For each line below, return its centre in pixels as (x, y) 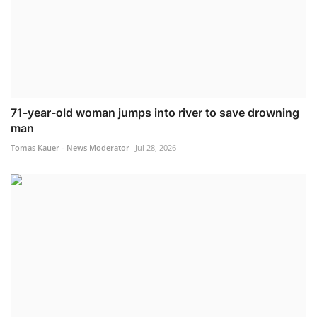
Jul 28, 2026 (156, 147)
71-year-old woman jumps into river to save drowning (155, 112)
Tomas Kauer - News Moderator (70, 147)
